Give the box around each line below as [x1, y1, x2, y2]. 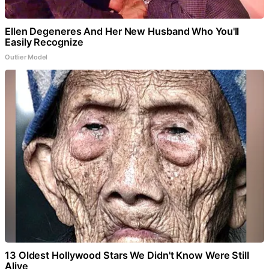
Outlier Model [5, 53, 48, 62]
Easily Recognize [5, 36, 83, 49]
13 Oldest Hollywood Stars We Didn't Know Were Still [5, 249, 249, 262]
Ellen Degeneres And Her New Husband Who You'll [5, 25, 240, 38]
